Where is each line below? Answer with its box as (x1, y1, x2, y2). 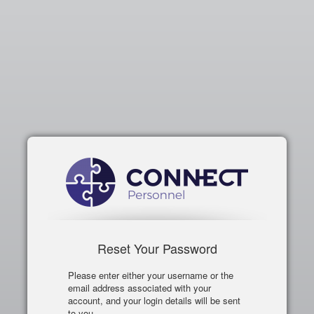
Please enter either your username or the (68, 268, 233, 282)
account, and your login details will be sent (68, 294, 240, 307)
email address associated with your (68, 281, 211, 294)
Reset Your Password (97, 239, 217, 257)
